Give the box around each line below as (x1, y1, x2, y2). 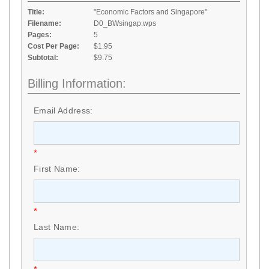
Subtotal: (28, 53, 58, 62)
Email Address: (34, 106, 93, 115)
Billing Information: (28, 77, 126, 90)
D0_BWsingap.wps (94, 19, 156, 28)
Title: (28, 8, 44, 16)
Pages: (28, 31, 52, 39)
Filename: (28, 19, 61, 28)
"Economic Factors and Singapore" (94, 8, 207, 16)
